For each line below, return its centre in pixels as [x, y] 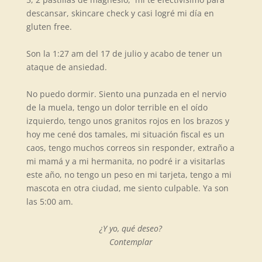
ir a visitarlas [200, 161]
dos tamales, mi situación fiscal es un [151, 134]
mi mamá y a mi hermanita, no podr [97, 161]
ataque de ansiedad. [66, 67]
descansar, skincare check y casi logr [98, 13]
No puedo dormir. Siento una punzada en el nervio [126, 94]
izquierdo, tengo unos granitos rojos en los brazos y [127, 121]
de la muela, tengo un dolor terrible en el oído [117, 107]
